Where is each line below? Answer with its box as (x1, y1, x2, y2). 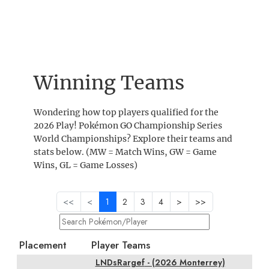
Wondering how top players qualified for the (34, 107, 219, 118)
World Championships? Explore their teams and (34, 133, 232, 145)
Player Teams (91, 237, 150, 252)
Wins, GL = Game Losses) (34, 160, 138, 171)
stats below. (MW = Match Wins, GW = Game (34, 147, 217, 158)
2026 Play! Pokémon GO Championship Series (34, 120, 222, 131)
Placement (19, 237, 67, 252)
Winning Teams (34, 70, 184, 95)
